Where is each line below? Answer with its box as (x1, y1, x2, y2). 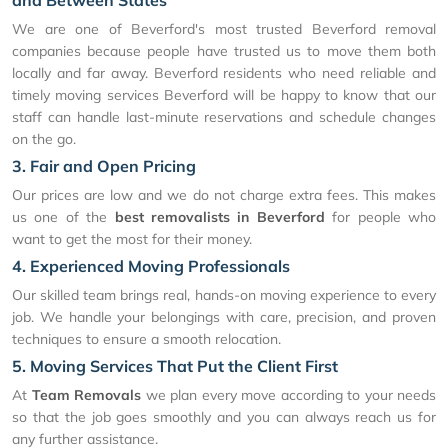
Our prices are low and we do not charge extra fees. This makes (12, 186, 436, 205)
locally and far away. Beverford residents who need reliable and (12, 64, 436, 83)
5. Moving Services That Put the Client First (12, 356, 338, 377)
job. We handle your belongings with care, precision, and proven (12, 308, 436, 327)
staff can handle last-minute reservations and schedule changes (12, 108, 436, 127)
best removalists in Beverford (114, 208, 325, 227)
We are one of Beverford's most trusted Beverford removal (12, 20, 436, 39)
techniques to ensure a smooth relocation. (12, 330, 281, 349)
